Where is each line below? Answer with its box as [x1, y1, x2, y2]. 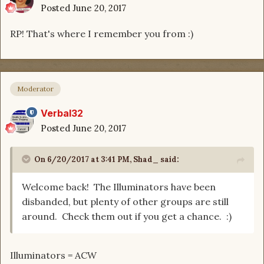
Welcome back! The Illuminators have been [22, 180, 216, 193]
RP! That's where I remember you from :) [10, 28, 193, 40]
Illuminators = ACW [10, 249, 97, 261]
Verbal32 [41, 107, 83, 119]
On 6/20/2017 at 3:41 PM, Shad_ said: [34, 154, 179, 164]
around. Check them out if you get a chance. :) [22, 210, 232, 222]
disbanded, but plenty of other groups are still [22, 195, 229, 207]
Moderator [17, 84, 54, 93]
